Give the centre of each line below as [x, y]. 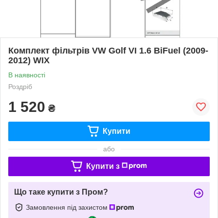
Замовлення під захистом [68, 207]
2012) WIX [29, 60]
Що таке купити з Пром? [61, 192]
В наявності [27, 75]
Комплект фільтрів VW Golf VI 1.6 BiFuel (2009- [108, 50]
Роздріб [20, 86]
